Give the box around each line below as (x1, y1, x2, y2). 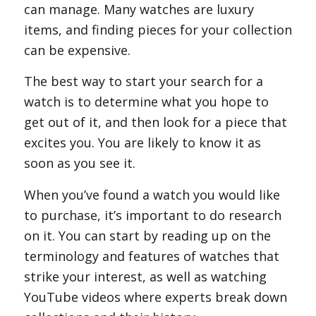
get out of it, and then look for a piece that (23, 114, 287, 131)
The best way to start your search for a (23, 73, 263, 90)
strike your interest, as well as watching (23, 267, 267, 285)
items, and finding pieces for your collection (23, 21, 292, 39)
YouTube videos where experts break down (23, 288, 287, 305)
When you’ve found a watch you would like (23, 186, 280, 203)
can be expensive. (23, 42, 130, 59)
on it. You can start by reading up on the (23, 226, 271, 244)
